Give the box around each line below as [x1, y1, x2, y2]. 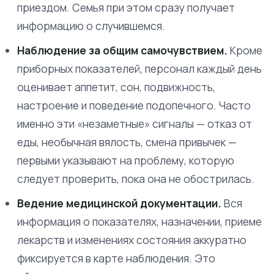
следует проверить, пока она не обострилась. [17, 171, 254, 186]
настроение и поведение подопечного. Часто [17, 98, 251, 113]
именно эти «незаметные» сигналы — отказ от [17, 116, 252, 131]
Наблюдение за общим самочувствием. [17, 43, 228, 57]
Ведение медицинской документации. [17, 196, 221, 210]
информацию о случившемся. [17, 18, 165, 33]
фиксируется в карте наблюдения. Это [17, 251, 215, 265]
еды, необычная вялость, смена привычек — [17, 135, 237, 149]
